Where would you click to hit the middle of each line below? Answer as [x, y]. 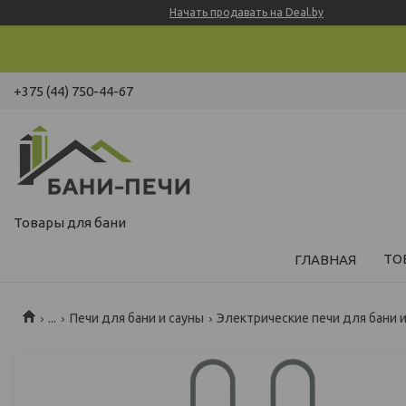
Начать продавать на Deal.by [246, 12]
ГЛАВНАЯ [325, 259]
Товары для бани [70, 222]
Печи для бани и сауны [136, 318]
